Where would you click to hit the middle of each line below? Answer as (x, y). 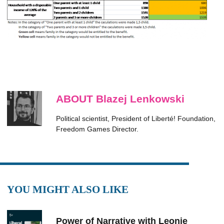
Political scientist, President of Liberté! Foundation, (136, 118)
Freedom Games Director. (97, 129)
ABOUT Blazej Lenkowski (120, 99)
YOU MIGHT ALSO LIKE (68, 189)
